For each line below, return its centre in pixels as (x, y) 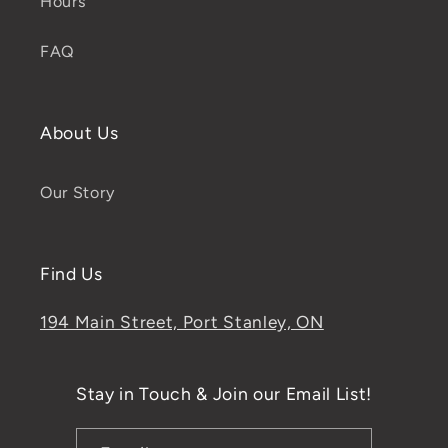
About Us (79, 133)
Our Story (77, 192)
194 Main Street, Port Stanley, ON (182, 322)
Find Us (71, 274)
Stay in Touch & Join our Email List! (224, 394)
